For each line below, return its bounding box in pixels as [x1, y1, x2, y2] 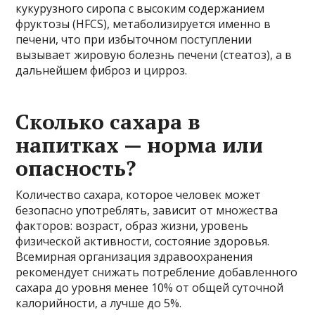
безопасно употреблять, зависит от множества [15, 202, 278, 218]
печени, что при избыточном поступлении [15, 31, 252, 47]
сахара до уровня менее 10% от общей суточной [15, 279, 284, 295]
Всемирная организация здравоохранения [15, 248, 253, 264]
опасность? [15, 153, 136, 182]
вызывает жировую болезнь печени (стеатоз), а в [15, 46, 292, 63]
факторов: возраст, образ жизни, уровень [15, 217, 249, 233]
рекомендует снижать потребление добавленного [15, 264, 298, 280]
